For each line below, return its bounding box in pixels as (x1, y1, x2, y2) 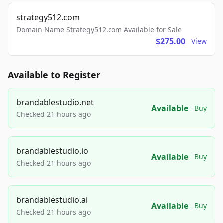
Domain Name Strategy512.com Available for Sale (16, 25, 182, 35)
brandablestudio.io (16, 145, 88, 157)
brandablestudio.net (16, 97, 94, 108)
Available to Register (8, 69, 100, 81)
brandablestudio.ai (16, 194, 88, 206)
